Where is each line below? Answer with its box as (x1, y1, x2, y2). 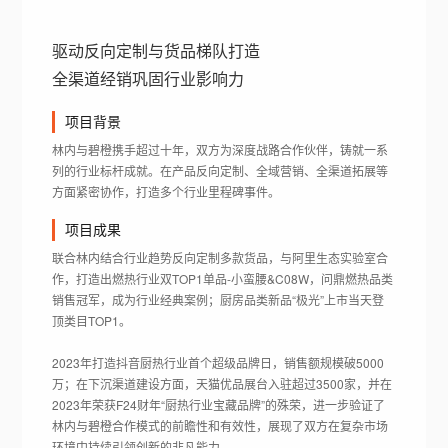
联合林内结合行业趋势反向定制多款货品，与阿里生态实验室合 (52, 249, 389, 267)
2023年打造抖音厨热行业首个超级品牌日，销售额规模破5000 (52, 354, 385, 372)
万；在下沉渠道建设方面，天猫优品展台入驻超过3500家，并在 (52, 375, 393, 393)
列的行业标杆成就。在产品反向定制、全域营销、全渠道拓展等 (52, 162, 389, 180)
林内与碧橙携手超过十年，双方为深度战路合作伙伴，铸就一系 (52, 141, 389, 159)
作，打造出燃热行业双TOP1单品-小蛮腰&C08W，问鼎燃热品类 (52, 270, 394, 288)
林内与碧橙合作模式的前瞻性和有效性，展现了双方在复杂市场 (52, 417, 389, 435)
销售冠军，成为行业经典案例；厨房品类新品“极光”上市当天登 (52, 291, 385, 309)
